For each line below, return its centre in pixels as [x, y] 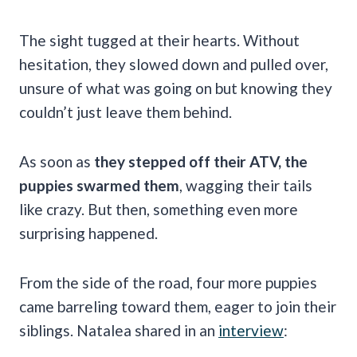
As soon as [57, 161]
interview [251, 330]
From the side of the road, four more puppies [168, 282]
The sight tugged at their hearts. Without [159, 40]
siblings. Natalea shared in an [119, 330]
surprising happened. [88, 233]
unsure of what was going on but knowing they [176, 88]
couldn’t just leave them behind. [126, 112]
